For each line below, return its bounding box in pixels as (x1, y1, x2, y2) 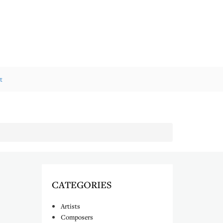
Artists (61, 202, 80, 211)
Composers (61, 213, 93, 222)
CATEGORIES (52, 178, 111, 191)
